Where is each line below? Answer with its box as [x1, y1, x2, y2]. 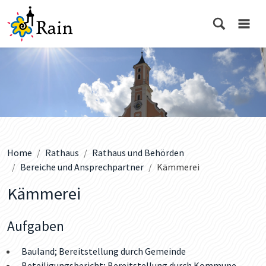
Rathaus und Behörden [92, 146, 184, 159]
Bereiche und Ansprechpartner [20, 160, 144, 173]
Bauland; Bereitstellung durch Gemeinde [21, 245, 186, 257]
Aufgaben [7, 217, 64, 235]
